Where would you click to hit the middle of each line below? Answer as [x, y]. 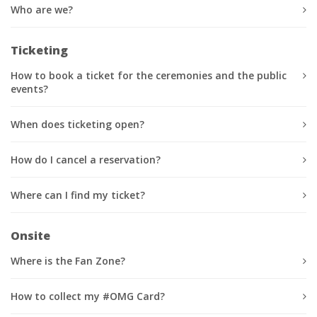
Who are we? [42, 9]
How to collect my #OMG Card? [88, 296]
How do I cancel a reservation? [86, 159]
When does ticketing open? [77, 124]
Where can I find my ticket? [78, 195]
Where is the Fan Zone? [68, 260]
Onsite [30, 235]
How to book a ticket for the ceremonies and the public [149, 75]
